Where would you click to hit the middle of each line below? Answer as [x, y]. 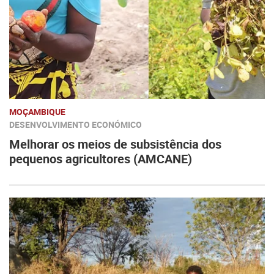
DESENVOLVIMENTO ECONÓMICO [76, 124]
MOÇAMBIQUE [37, 112]
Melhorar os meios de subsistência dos [115, 144]
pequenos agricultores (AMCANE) [101, 159]
